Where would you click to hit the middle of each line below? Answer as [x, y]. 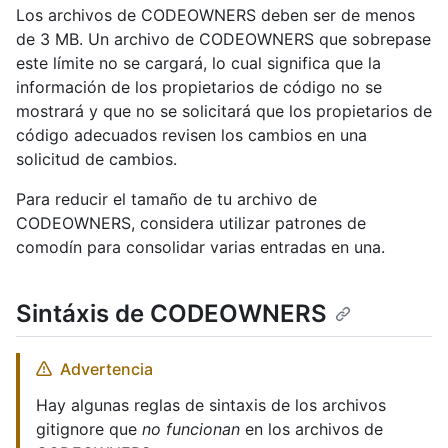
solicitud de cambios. [96, 159]
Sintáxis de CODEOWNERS [171, 314]
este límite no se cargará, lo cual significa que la [198, 63]
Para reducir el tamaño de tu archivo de [166, 199]
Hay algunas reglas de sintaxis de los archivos [211, 405]
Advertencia [106, 369]
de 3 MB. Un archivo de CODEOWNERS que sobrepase [223, 39]
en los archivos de [311, 429]
